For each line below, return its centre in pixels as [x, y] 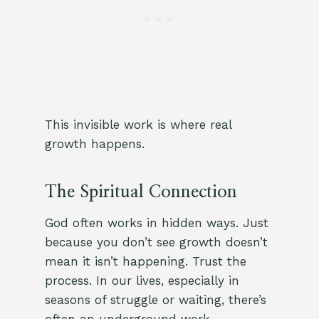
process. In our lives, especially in [142, 281]
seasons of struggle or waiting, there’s [155, 300]
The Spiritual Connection [141, 193]
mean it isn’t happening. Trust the [145, 262]
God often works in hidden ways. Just [156, 223]
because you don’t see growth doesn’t [156, 242]
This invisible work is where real [138, 125]
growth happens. [94, 144]
